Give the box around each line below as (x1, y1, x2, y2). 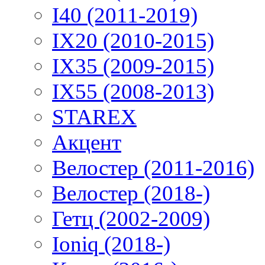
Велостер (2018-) (52, 181, 210, 206)
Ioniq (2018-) (52, 232, 170, 257)
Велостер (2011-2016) (52, 156, 254, 180)
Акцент (52, 130, 121, 155)
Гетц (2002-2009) (52, 206, 210, 231)
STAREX (52, 105, 137, 130)
